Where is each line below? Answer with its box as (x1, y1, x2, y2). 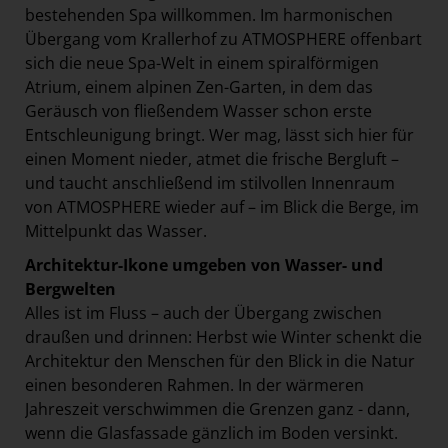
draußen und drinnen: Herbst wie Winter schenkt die (25, 325, 422, 348)
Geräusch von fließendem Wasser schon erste (25, 99, 372, 122)
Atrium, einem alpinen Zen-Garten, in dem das (25, 75, 373, 98)
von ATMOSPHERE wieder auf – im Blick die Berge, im (25, 195, 419, 218)
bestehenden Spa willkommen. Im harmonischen (25, 3, 393, 26)
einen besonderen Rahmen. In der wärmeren (25, 373, 364, 396)
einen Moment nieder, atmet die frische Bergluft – (25, 147, 399, 170)
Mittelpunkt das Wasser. (25, 219, 211, 242)
